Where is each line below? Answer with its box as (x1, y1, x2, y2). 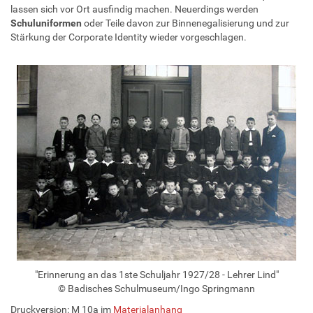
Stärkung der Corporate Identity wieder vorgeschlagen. (10, 31, 247, 43)
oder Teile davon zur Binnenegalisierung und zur (82, 17, 289, 29)
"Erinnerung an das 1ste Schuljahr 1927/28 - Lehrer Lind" (34, 268, 279, 280)
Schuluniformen (10, 17, 82, 29)
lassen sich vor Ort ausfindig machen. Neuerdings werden (10, 3, 259, 15)
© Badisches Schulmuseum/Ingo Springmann (58, 282, 255, 294)
